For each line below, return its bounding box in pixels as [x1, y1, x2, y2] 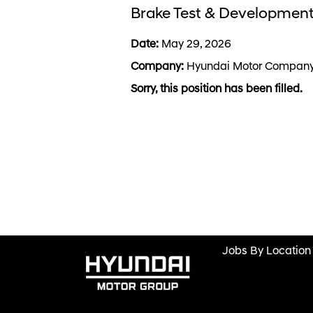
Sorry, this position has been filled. [131, 84, 303, 95]
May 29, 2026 [161, 39, 231, 50]
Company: [131, 61, 187, 73]
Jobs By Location [222, 246, 311, 257]
